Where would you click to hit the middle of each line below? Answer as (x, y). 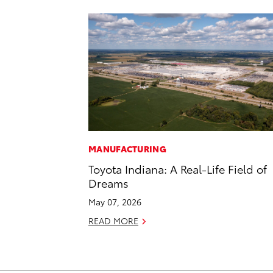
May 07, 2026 (115, 202)
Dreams (108, 183)
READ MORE (113, 221)
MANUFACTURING (127, 149)
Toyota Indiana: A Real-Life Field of (178, 169)
